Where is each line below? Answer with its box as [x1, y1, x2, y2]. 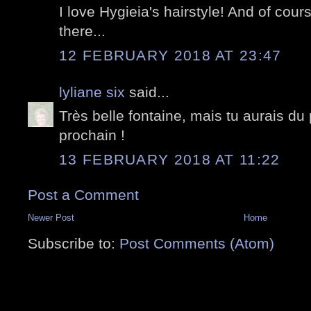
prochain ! [59, 127, 125, 144]
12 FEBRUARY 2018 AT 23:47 [59, 47, 282, 63]
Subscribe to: [28, 235, 119, 251]
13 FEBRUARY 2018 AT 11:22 [59, 151, 280, 167]
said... [129, 83, 169, 100]
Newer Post [28, 212, 74, 223]
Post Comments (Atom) [119, 235, 274, 251]
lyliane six [59, 83, 129, 100]
